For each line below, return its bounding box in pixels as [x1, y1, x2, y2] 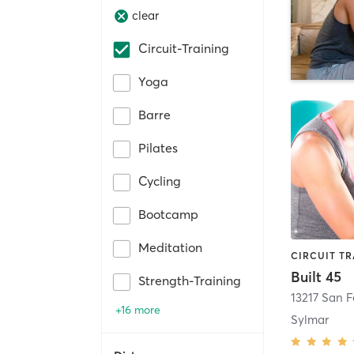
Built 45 [291, 267, 342, 286]
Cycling [138, 172, 181, 189]
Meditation [138, 239, 202, 255]
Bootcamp [138, 205, 198, 222]
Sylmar [291, 311, 330, 327]
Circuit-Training [138, 40, 229, 56]
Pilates [138, 139, 178, 156]
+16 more [115, 302, 160, 317]
